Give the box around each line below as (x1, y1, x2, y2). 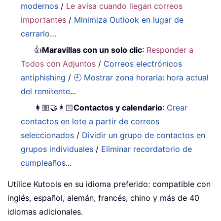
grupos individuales (21, 144, 94, 154)
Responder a (147, 44, 194, 55)
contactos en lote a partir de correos (21, 116, 160, 126)
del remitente (21, 86, 71, 96)
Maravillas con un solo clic (42, 44, 143, 55)
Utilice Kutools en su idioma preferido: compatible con (7, 179, 211, 189)
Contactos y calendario (74, 102, 163, 112)
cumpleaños (21, 157, 66, 168)
